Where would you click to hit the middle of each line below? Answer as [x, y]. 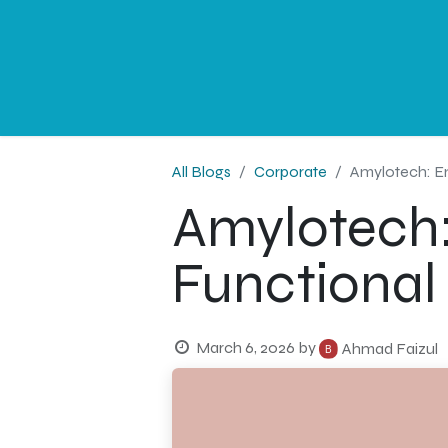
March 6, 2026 [245, 347]
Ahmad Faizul [389, 348]
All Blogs [201, 171]
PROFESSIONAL [248, 67]
